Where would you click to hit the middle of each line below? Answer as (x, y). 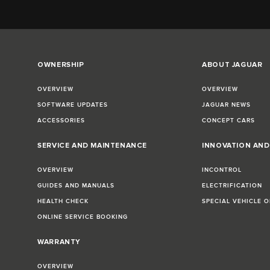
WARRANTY (59, 242)
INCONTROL (222, 170)
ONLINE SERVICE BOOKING (83, 217)
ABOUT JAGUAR (232, 64)
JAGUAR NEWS (227, 105)
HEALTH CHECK (63, 201)
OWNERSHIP (61, 64)
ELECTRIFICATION (232, 185)
